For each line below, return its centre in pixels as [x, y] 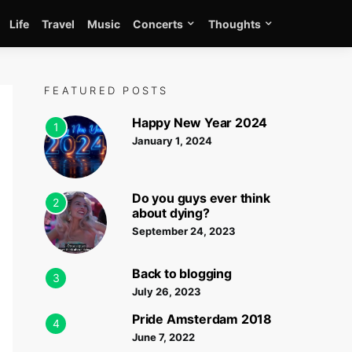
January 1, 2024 [172, 141]
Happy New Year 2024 [200, 123]
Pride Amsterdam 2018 [202, 319]
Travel [58, 24]
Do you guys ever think [201, 198]
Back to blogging [182, 273]
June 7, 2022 [163, 337]
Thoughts [235, 24]
